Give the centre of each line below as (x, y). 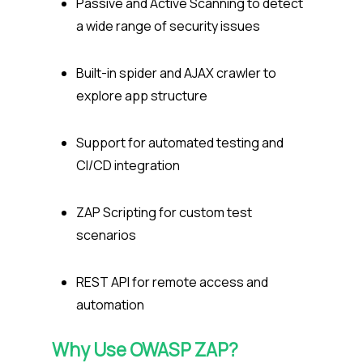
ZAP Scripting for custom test (164, 213)
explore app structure (143, 96)
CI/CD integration (129, 166)
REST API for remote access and (172, 282)
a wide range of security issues (169, 26)
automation (111, 305)
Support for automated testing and (180, 143)
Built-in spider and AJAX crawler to (176, 73)
